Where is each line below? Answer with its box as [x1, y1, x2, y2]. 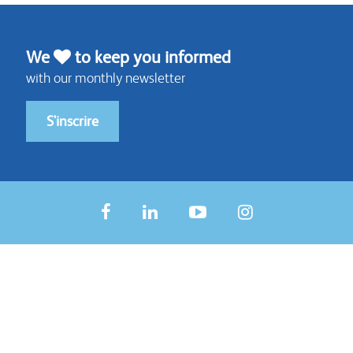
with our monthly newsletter [26, 69, 185, 86]
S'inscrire [46, 113, 98, 129]
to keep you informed [71, 47, 231, 67]
